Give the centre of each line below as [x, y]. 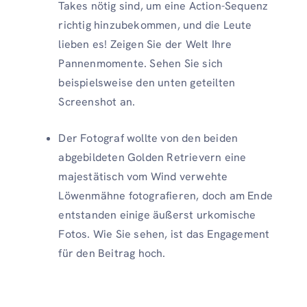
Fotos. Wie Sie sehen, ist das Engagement [164, 234]
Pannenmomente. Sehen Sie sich [141, 63]
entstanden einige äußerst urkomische [157, 214]
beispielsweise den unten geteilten [147, 82]
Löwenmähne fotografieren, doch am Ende [165, 195]
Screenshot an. [97, 101]
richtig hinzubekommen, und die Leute [155, 25]
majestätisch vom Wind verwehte [143, 176]
